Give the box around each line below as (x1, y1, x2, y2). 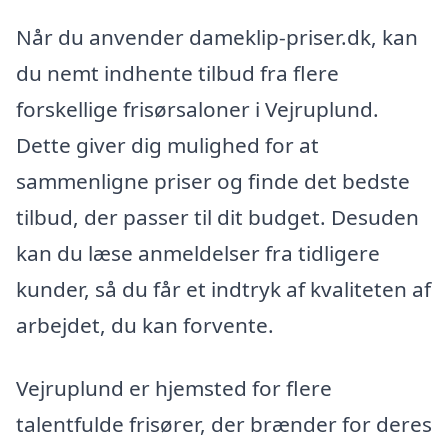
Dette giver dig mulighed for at (16, 130, 319, 159)
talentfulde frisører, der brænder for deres (16, 410, 432, 439)
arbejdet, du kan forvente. (16, 310, 274, 339)
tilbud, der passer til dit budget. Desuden (16, 202, 419, 231)
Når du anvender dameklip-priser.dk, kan (16, 22, 418, 51)
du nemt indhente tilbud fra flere (16, 58, 339, 87)
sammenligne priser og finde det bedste (16, 166, 410, 195)
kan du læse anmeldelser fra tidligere (16, 238, 380, 267)
